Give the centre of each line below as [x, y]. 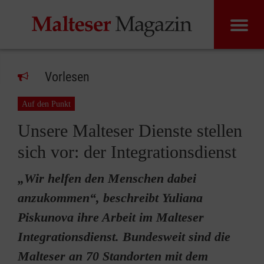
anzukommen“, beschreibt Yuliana [110, 198]
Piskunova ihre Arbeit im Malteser [111, 217]
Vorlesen [67, 77]
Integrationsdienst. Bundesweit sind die [124, 237]
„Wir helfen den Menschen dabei [107, 178]
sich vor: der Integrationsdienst [127, 152]
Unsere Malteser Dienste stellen [130, 131]
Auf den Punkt [46, 104]
